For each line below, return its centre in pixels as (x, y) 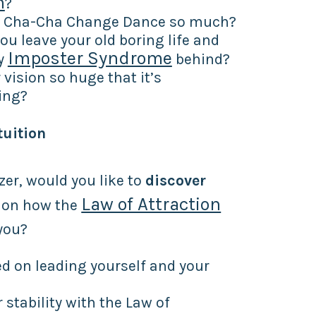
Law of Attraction (151, 204)
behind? (201, 59)
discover (176, 180)
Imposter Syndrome (90, 58)
